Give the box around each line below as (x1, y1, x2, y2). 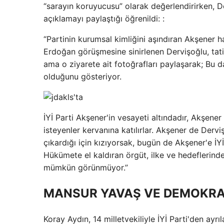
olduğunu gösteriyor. (43, 71, 121, 81)
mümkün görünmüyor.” (43, 162, 128, 172)
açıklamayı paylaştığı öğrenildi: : (43, 13, 164, 23)
